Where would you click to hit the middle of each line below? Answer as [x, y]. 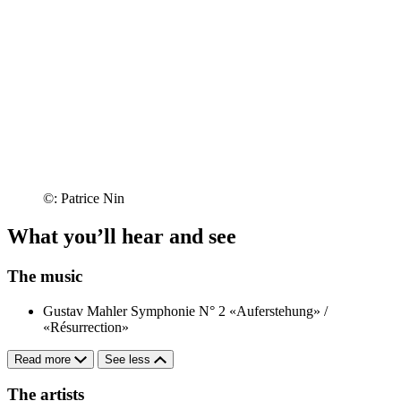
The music [45, 277]
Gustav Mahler [85, 311]
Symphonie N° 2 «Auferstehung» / [229, 311]
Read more [44, 359]
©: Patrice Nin [84, 199]
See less [129, 359]
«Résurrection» [86, 327]
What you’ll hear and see [122, 237]
